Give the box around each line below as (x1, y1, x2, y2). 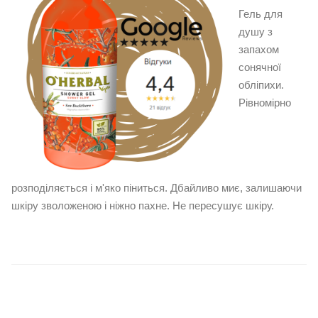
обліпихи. (238, 79, 284, 92)
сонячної (238, 61, 281, 74)
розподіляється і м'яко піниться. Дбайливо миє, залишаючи (11, 182, 302, 194)
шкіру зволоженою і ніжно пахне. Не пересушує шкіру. (11, 199, 274, 212)
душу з (238, 26, 273, 38)
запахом (238, 43, 279, 56)
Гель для (238, 8, 283, 21)
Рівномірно (238, 97, 291, 109)
